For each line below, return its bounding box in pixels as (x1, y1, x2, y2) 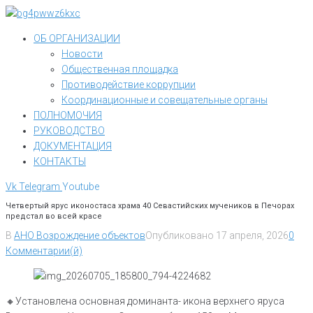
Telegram (19, 181, 60, 192)
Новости (61, 48, 103, 59)
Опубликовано (145, 230, 216, 242)
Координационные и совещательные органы (61, 94, 268, 105)
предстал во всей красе (6, 212, 102, 221)
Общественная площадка (61, 64, 178, 75)
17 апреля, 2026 (216, 230, 289, 242)
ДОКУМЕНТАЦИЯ (34, 140, 112, 152)
